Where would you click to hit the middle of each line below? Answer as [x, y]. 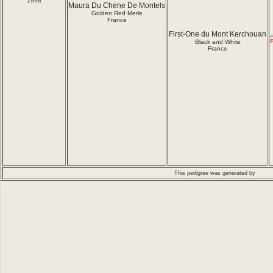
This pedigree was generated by [215, 173]
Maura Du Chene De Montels [117, 5]
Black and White [218, 42]
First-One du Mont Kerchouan [218, 34]
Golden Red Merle [117, 13]
